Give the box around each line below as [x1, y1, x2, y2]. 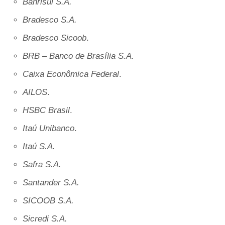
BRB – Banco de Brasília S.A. [23, 51, 134, 61]
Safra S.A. [23, 160, 61, 169]
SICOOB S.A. [23, 196, 74, 205]
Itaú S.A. [23, 142, 55, 151]
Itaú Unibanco [23, 124, 74, 133]
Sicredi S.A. [23, 214, 67, 223]
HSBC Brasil [23, 105, 70, 115]
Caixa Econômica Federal [23, 69, 119, 79]
